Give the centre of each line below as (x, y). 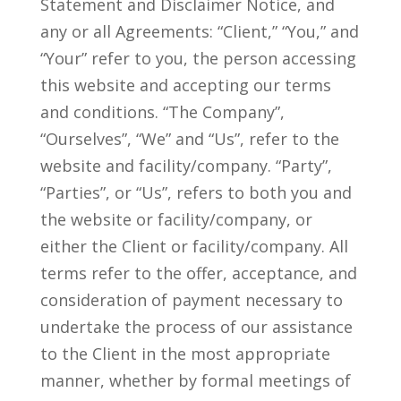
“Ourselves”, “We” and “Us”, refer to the (189, 139)
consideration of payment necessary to (191, 300)
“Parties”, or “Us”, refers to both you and (196, 192)
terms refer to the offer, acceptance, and (198, 273)
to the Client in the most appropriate (185, 354)
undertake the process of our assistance (196, 327)
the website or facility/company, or (176, 219)
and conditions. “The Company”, (162, 112)
